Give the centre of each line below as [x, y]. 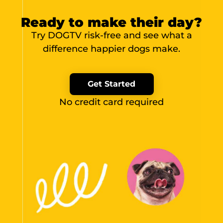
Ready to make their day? [111, 23]
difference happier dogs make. [111, 49]
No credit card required [111, 102]
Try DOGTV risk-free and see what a [111, 36]
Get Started [111, 84]
